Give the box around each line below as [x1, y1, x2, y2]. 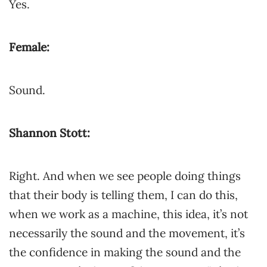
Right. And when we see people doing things [9, 169, 241, 183]
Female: [9, 40, 49, 54]
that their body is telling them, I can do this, [9, 188, 238, 202]
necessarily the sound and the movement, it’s [9, 226, 245, 240]
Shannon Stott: [9, 126, 90, 140]
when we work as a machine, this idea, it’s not [9, 207, 248, 221]
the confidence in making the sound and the [9, 245, 241, 259]
